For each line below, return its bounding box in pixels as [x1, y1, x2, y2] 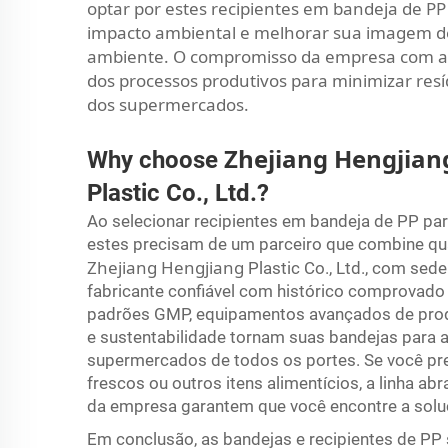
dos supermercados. [87, 92, 249, 116]
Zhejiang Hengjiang [87, 255, 248, 279]
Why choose [87, 145, 224, 174]
